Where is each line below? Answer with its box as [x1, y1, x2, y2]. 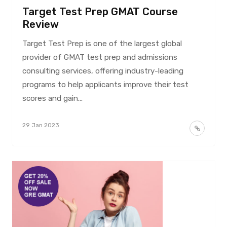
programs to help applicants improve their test [22, 80, 188, 89]
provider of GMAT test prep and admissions [22, 52, 177, 62]
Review [22, 18, 59, 30]
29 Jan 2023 [22, 121, 59, 129]
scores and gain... [22, 93, 83, 103]
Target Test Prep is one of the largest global [22, 39, 182, 48]
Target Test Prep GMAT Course [22, 5, 178, 18]
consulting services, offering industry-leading [22, 66, 183, 75]
